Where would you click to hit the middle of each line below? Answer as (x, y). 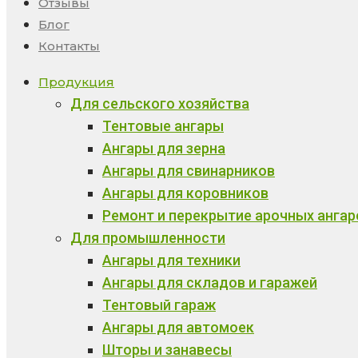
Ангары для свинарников (189, 171)
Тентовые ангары (163, 126)
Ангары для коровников (185, 193)
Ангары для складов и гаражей (210, 282)
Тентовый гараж (159, 305)
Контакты (69, 46)
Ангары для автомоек (178, 327)
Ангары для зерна (164, 148)
